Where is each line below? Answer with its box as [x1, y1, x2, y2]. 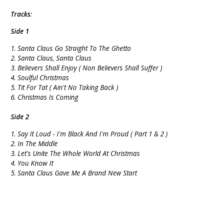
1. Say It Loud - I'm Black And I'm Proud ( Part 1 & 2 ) [11, 129, 168, 138]
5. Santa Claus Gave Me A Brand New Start [11, 168, 137, 177]
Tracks [11, 9, 31, 19]
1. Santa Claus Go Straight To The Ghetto [11, 43, 131, 53]
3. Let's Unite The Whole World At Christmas [11, 148, 140, 158]
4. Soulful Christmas [11, 72, 69, 82]
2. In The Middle [11, 138, 58, 148]
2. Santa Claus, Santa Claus [11, 53, 92, 63]
